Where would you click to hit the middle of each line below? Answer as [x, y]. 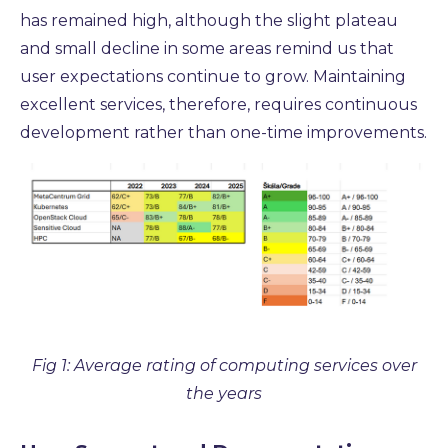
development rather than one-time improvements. [223, 132]
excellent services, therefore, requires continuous [218, 104]
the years [224, 394]
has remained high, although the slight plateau [209, 20]
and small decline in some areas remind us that [207, 48]
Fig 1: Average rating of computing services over [224, 366]
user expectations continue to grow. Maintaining [213, 76]
